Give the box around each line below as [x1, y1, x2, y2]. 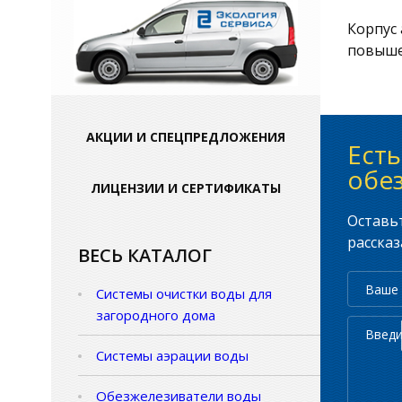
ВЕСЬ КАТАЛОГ [78, 243, 212, 268]
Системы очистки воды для [96, 284, 272, 303]
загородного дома [96, 306, 215, 325]
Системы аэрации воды [96, 346, 249, 365]
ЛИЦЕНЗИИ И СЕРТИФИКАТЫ [91, 179, 281, 197]
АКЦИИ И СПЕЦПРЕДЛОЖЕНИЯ [86, 128, 285, 146]
